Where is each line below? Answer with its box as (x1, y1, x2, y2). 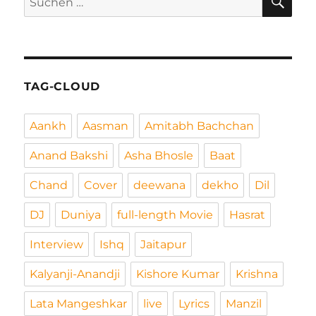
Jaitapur (140, 238, 187, 252)
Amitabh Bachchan (145, 119, 255, 133)
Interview (30, 238, 84, 252)
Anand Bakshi (30, 149, 109, 163)
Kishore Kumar (136, 267, 220, 281)
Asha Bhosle (124, 149, 194, 163)
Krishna (236, 267, 279, 281)
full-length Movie (117, 208, 214, 222)
